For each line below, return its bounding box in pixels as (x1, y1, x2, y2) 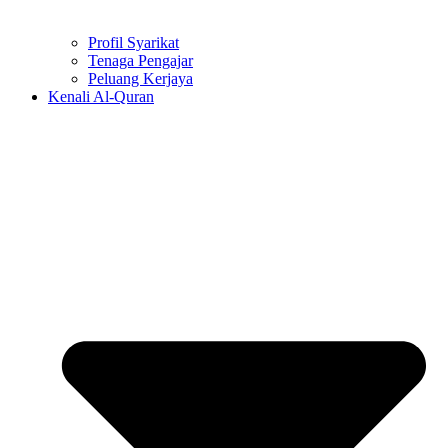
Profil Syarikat (88, 33, 179, 51)
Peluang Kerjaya (88, 69, 193, 87)
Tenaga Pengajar (88, 51, 193, 69)
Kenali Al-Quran (48, 87, 154, 105)
